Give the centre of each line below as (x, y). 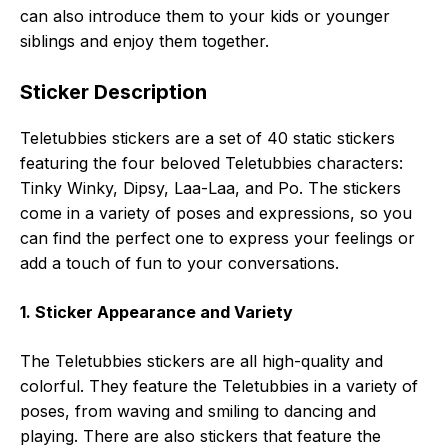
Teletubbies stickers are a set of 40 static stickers (207, 138)
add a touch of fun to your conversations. (179, 263)
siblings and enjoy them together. (144, 41)
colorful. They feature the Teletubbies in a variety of (219, 386)
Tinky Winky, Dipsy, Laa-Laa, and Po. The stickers (210, 188)
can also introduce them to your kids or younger (205, 16)
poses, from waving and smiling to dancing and (198, 411)
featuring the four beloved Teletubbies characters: (211, 163)
